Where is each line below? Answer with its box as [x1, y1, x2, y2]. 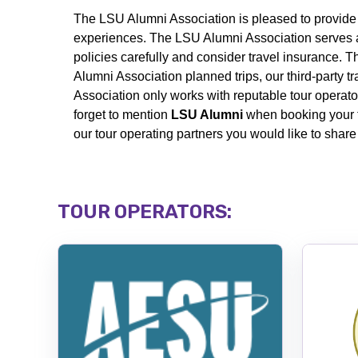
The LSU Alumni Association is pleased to [74, 12, 314, 26]
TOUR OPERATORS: [58, 201, 232, 224]
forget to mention [74, 108, 171, 122]
